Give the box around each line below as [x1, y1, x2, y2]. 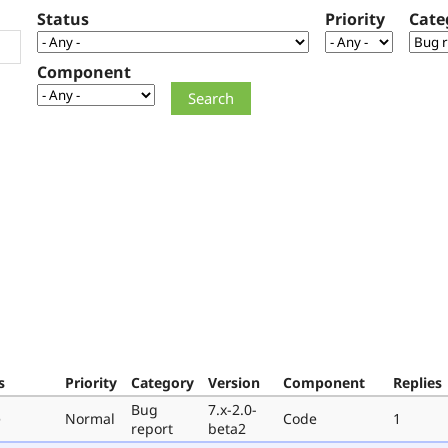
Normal [65, 408, 115, 428]
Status [37, 8, 89, 31]
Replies [393, 372, 442, 392]
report [131, 418, 173, 438]
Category [131, 372, 194, 392]
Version [208, 372, 260, 392]
